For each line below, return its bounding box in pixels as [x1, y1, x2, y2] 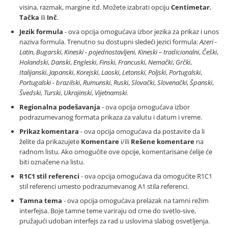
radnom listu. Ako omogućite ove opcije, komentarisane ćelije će [19, 147, 212, 157]
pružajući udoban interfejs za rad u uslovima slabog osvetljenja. [19, 216, 210, 226]
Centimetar [171, 3, 210, 12]
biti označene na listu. [19, 157, 84, 167]
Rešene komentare [131, 137, 194, 147]
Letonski [122, 68, 145, 77]
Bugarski [36, 47, 61, 57]
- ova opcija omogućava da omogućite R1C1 [79, 172, 212, 181]
